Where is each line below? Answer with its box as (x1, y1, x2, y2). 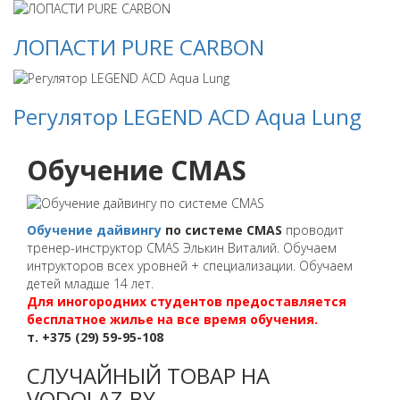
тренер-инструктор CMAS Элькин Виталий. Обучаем (27, 238, 337, 256)
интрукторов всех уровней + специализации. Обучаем (27, 256, 353, 274)
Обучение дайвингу (27, 221, 162, 238)
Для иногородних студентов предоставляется (27, 292, 346, 310)
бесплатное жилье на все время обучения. (27, 310, 318, 328)
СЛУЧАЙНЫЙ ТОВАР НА (27, 360, 270, 390)
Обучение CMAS (27, 151, 246, 188)
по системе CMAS (162, 221, 282, 238)
